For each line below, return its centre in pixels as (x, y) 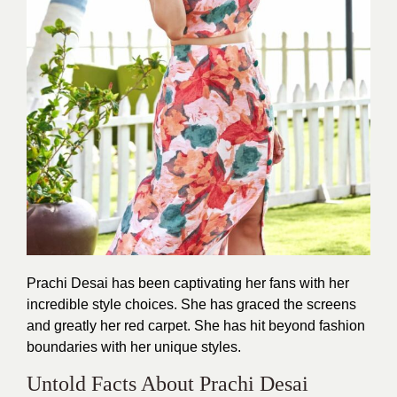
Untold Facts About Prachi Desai (167, 383)
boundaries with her (90, 346)
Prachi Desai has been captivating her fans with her (188, 283)
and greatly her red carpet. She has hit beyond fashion (196, 325)
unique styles (196, 346)
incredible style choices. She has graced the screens (191, 304)
